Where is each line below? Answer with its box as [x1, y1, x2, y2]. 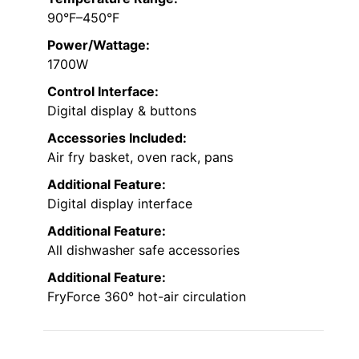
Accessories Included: [47, 129, 187, 146]
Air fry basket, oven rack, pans [47, 148, 233, 165]
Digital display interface [47, 195, 192, 212]
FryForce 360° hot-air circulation [47, 288, 246, 305]
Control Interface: [47, 83, 159, 99]
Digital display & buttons [47, 102, 196, 119]
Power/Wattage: [47, 36, 150, 53]
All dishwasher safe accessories [47, 241, 240, 258]
